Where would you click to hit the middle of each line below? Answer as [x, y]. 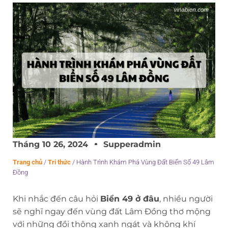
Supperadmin [132, 144]
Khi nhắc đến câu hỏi [56, 198]
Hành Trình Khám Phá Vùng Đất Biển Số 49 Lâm [145, 162]
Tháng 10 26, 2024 [50, 144]
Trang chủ [27, 162]
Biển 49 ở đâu [130, 198]
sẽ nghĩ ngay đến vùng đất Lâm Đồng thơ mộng [112, 211]
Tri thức [59, 162]
